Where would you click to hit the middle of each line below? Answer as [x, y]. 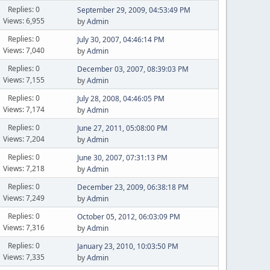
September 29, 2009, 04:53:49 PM [133, 10]
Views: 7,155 [24, 80]
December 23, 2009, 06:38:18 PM [133, 187]
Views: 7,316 [24, 227]
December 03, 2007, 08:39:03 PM [133, 69]
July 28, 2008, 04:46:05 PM [121, 99]
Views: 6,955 [24, 20]
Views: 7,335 [24, 257]
